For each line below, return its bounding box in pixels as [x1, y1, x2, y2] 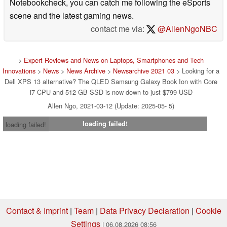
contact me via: [91, 22, 147, 34]
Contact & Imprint [6, 204, 68, 216]
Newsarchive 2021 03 [113, 65, 174, 75]
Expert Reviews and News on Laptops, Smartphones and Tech [24, 55, 204, 65]
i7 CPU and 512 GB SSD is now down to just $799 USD [29, 87, 193, 97]
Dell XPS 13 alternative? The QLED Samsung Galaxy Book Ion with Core [5, 76, 217, 86]
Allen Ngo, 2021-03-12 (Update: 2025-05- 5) [48, 100, 174, 110]
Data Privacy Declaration [99, 204, 190, 216]
